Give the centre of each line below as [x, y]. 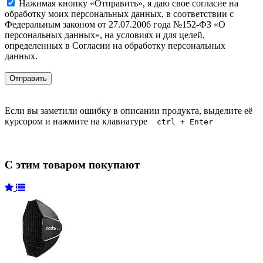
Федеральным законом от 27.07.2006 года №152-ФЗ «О [115, 24]
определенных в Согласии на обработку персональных [115, 45]
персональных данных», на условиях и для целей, [105, 35]
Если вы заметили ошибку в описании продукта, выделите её [129, 110]
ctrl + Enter [185, 122]
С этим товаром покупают [72, 165]
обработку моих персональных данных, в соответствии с [119, 14]
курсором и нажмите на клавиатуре [81, 121]
